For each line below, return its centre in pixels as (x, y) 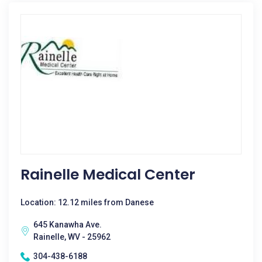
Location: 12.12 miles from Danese (87, 202)
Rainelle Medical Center (108, 175)
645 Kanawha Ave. (68, 225)
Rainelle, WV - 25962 (72, 237)
